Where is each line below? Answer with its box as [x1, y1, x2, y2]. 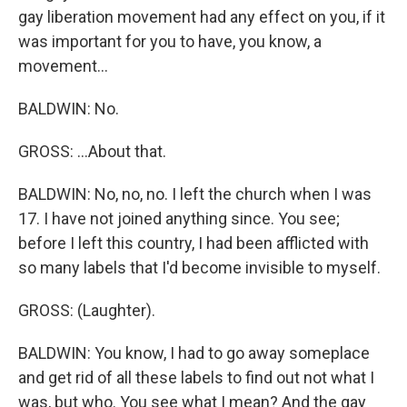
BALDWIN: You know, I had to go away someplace [18, 343, 370, 362]
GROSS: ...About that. [18, 142, 166, 161]
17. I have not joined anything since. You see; [18, 209, 340, 228]
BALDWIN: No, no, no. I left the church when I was [18, 184, 372, 203]
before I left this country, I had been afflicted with [18, 233, 369, 253]
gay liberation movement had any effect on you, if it [18, 7, 385, 26]
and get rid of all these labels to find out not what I [18, 368, 374, 387]
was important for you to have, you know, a [18, 32, 322, 51]
